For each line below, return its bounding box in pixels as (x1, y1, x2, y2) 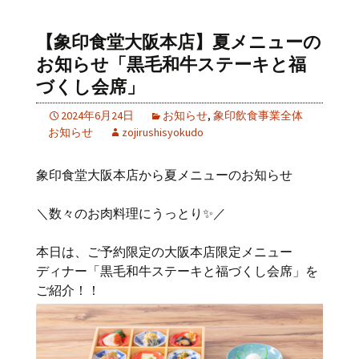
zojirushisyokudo (122, 124, 204, 139)
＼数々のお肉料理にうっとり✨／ (36, 204, 226, 221)
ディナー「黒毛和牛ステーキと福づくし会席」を (36, 262, 318, 279)
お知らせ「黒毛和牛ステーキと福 (36, 53, 306, 75)
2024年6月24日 (61, 107, 134, 123)
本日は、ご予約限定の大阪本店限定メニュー (36, 243, 292, 260)
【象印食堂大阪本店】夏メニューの (36, 30, 321, 53)
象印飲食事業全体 (213, 107, 303, 123)
